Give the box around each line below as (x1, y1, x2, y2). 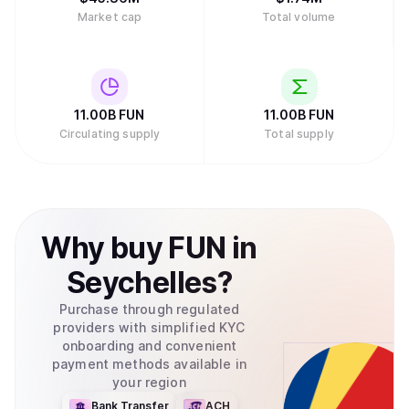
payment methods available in (52, 356, 246, 372)
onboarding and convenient (61, 338, 237, 353)
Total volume (261, 10, 336, 24)
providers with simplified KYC (53, 320, 246, 335)
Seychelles (67, 265, 217, 300)
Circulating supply (58, 127, 161, 141)
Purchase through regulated (58, 301, 240, 317)
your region (112, 374, 186, 390)
